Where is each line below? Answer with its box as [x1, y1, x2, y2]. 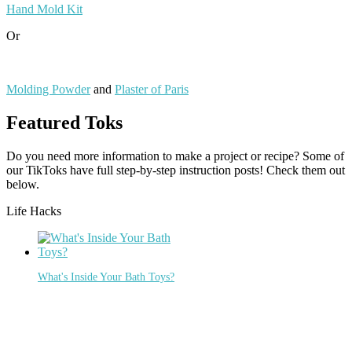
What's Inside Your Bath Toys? [38, 270, 174, 284]
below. [6, 177, 39, 191]
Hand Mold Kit [6, 2, 82, 16]
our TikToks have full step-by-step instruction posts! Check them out [6, 163, 345, 177]
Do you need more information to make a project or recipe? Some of [6, 148, 344, 163]
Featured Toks [6, 112, 123, 133]
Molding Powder [6, 82, 90, 96]
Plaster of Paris [115, 82, 189, 96]
